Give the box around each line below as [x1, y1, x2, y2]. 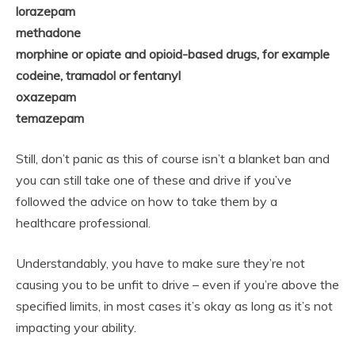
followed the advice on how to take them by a [16, 193, 277, 209]
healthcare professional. [16, 214, 151, 231]
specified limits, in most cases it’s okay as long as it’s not [16, 297, 333, 314]
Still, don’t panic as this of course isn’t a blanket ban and [16, 150, 330, 166]
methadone [16, 24, 81, 40]
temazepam [16, 109, 84, 126]
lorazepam [16, 2, 75, 19]
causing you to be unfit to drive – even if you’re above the [16, 276, 339, 292]
